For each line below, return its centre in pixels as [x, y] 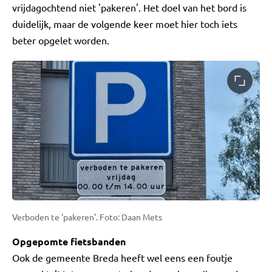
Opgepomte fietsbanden [69, 241]
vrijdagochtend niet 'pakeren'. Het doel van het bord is [129, 8]
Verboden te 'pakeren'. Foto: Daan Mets [87, 216]
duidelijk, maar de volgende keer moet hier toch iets [125, 24]
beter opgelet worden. [61, 40]
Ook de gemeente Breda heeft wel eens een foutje [122, 257]
